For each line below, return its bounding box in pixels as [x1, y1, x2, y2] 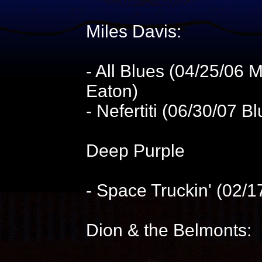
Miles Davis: [85, 22, 181, 41]
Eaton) [85, 81, 138, 101]
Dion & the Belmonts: [85, 220, 251, 240]
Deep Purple [85, 141, 185, 160]
